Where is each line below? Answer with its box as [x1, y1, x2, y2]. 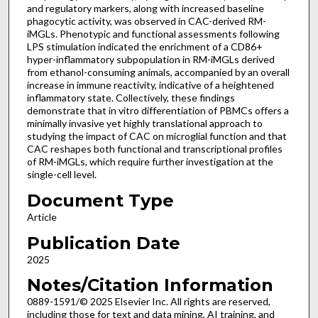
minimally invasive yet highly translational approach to [26, 117, 263, 130]
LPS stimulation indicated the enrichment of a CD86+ [26, 40, 263, 53]
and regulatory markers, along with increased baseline [26, 2, 264, 15]
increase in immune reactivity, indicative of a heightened [26, 79, 274, 92]
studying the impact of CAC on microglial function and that [26, 130, 287, 143]
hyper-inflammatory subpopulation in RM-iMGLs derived [26, 53, 275, 66]
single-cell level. [26, 168, 97, 181]
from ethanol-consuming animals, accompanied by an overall [26, 66, 290, 79]
